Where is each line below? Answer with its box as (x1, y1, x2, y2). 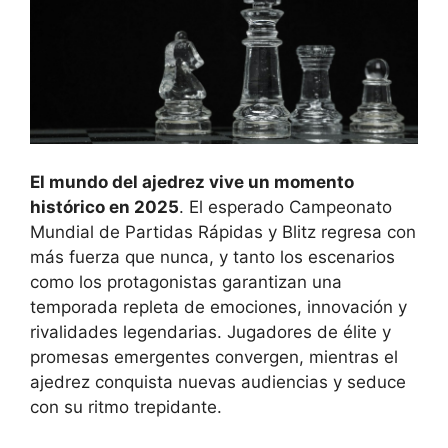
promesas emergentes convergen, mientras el (30, 346, 398, 367)
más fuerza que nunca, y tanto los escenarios (30, 246, 395, 267)
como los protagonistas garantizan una (30, 271, 342, 292)
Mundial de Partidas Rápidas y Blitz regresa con (30, 221, 416, 242)
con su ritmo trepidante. (30, 396, 222, 417)
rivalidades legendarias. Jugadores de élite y (30, 321, 391, 342)
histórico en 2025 (30, 196, 179, 217)
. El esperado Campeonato (179, 196, 392, 217)
